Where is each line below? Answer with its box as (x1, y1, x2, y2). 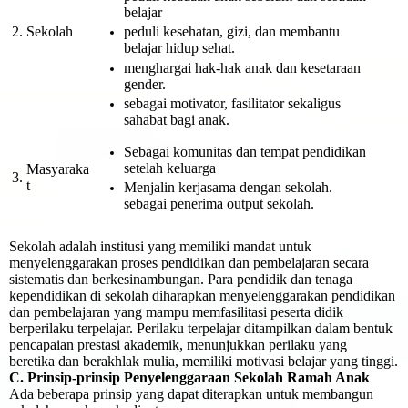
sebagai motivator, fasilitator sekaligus (123, 95, 341, 111)
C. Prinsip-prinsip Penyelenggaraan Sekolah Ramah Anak (9, 370, 370, 386)
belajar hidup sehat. (123, 40, 235, 56)
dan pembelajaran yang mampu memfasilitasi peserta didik (9, 304, 343, 321)
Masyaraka (26, 161, 89, 178)
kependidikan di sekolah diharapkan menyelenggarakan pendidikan (9, 288, 395, 304)
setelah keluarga (123, 159, 216, 176)
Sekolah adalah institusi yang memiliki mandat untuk (9, 239, 311, 255)
